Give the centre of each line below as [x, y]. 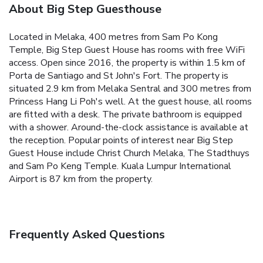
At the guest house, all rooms [190, 101]
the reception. [37, 140]
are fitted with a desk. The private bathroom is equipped [125, 114]
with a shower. [39, 127]
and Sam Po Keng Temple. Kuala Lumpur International [120, 166]
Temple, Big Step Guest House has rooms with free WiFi [127, 50]
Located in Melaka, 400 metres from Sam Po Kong [113, 37]
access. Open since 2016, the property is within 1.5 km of [127, 63]
